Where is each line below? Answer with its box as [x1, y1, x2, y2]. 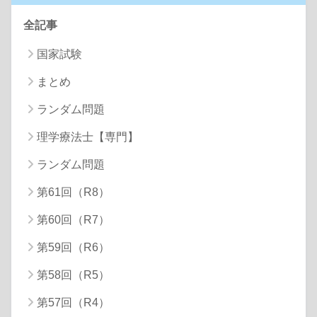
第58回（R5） [37, 268, 110, 281]
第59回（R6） [37, 241, 110, 253]
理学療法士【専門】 [37, 130, 139, 143]
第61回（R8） [37, 185, 110, 198]
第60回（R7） [37, 213, 110, 226]
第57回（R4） [37, 296, 110, 309]
